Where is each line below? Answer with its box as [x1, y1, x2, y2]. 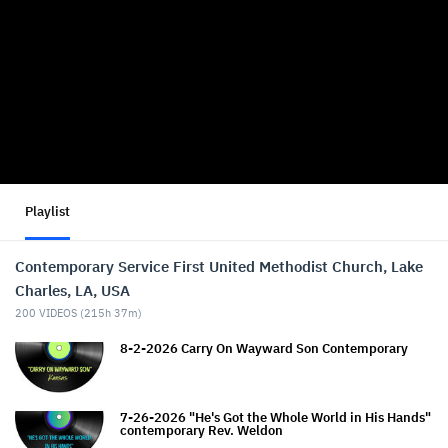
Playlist [25, 202, 70, 220]
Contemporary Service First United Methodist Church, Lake [15, 256, 423, 276]
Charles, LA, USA [15, 280, 130, 300]
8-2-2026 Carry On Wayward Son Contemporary [120, 339, 408, 357]
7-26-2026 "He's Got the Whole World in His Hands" [120, 408, 431, 426]
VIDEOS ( [36, 305, 84, 320]
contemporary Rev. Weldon [120, 421, 283, 439]
